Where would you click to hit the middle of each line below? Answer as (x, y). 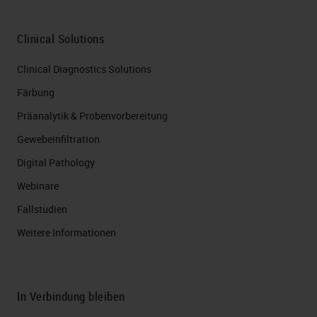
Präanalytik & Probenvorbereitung (92, 116)
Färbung (36, 92)
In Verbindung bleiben (71, 296)
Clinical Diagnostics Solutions (84, 69)
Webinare (38, 186)
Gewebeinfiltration (58, 139)
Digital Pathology (56, 162)
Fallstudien (42, 209)
